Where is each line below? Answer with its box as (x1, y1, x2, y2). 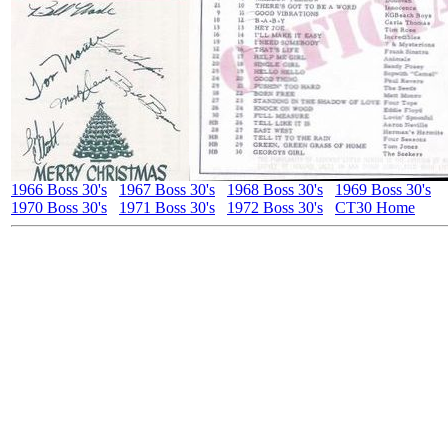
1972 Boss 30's (227, 199, 323, 216)
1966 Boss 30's (11, 181, 107, 198)
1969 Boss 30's (335, 181, 431, 198)
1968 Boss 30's (227, 181, 323, 198)
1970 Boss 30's (11, 199, 107, 216)
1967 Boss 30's (119, 181, 215, 198)
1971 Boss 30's (119, 199, 215, 216)
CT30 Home (335, 199, 415, 216)
